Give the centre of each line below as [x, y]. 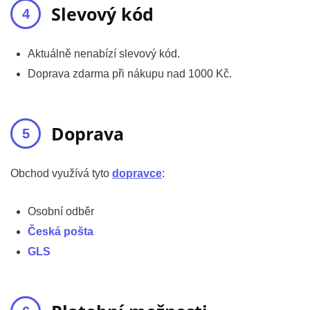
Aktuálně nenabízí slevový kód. [104, 54]
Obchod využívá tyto [61, 174]
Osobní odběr [61, 212]
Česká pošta [61, 232]
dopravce [137, 174]
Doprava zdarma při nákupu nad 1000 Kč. [130, 74]
